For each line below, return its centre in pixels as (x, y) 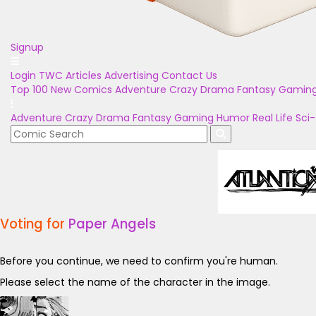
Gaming (194, 118)
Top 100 (29, 90)
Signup (27, 47)
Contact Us (189, 75)
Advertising (132, 75)
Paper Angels (112, 224)
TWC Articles (70, 75)
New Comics (81, 90)
